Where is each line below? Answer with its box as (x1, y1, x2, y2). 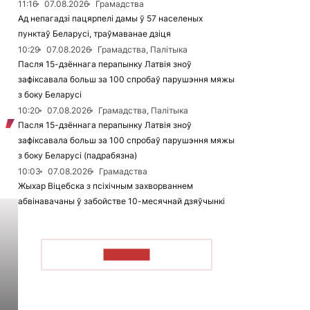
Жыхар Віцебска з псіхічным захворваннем (18, 181, 193, 191)
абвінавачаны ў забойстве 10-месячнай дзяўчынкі (18, 196, 225, 206)
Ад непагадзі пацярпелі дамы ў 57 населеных (18, 13, 203, 24)
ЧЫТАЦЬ (103, 248, 150, 260)
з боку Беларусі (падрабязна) (18, 150, 137, 161)
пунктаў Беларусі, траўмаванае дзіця (18, 28, 171, 39)
